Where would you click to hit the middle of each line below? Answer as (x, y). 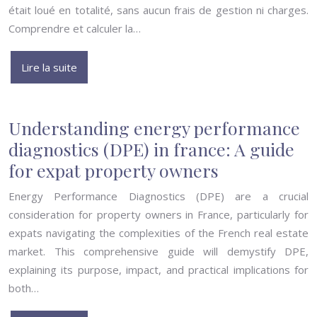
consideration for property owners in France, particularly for (158, 214)
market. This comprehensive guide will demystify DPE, (158, 251)
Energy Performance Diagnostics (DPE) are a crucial (158, 196)
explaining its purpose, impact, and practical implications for (158, 270)
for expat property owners (114, 170)
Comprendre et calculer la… (75, 28)
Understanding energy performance (154, 128)
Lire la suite (49, 67)
